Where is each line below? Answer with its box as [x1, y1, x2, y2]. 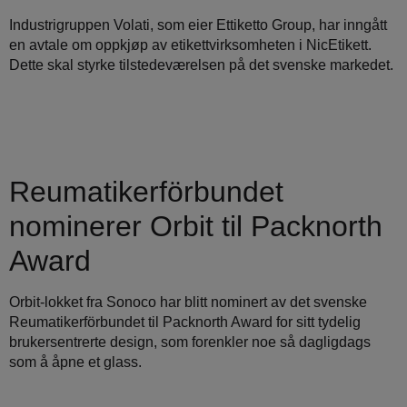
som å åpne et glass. [9, 353, 142, 370]
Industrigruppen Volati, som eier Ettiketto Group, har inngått [9, 17, 387, 34]
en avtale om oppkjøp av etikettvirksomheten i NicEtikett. [9, 37, 372, 54]
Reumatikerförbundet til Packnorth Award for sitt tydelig [9, 313, 361, 330]
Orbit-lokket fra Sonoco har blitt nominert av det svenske [9, 293, 367, 310]
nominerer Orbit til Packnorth [9, 209, 382, 243]
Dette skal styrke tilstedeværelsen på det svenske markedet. [9, 57, 393, 74]
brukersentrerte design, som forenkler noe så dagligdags [9, 333, 371, 350]
